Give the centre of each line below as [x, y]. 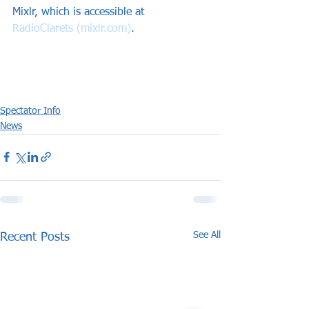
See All [207, 235]
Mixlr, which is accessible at [80, 12]
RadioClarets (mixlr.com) [72, 29]
